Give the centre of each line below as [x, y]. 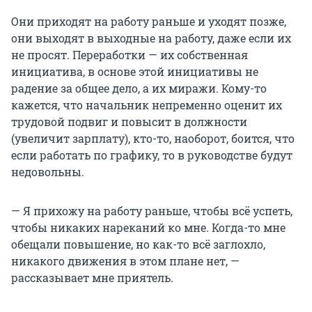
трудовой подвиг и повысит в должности [129, 122]
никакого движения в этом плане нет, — [125, 261]
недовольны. [48, 172]
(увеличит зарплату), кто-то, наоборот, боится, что [153, 139]
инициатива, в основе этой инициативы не [135, 72]
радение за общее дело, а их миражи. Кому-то [139, 88]
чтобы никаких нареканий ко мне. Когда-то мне [148, 228]
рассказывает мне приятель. [92, 278]
